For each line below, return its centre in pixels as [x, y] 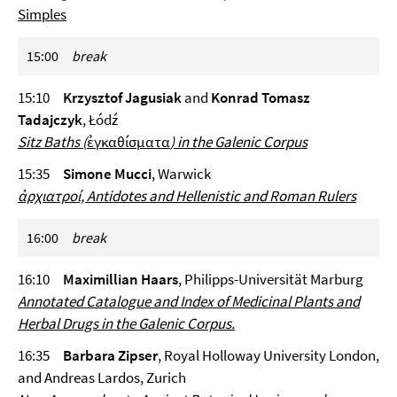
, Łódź [100, 120]
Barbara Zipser [110, 355]
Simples [42, 14]
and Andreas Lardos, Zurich [102, 378]
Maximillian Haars [121, 279]
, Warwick [181, 174]
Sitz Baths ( [52, 142]
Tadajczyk [50, 120]
